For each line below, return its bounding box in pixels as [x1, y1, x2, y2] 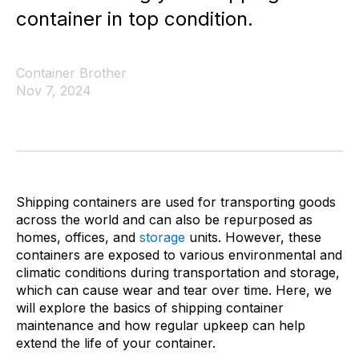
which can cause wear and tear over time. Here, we [16, 282, 332, 298]
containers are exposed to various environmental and [16, 247, 342, 263]
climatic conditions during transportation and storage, [16, 264, 340, 280]
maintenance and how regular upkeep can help [16, 317, 305, 333]
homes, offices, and [16, 229, 139, 245]
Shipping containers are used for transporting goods [16, 194, 336, 210]
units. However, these [185, 229, 321, 245]
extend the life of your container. [16, 335, 216, 351]
